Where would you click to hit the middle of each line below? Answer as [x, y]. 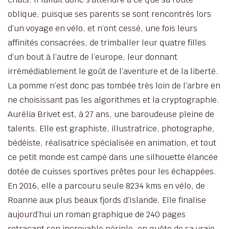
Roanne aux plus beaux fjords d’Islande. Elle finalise [107, 200]
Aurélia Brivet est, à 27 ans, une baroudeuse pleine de [111, 114]
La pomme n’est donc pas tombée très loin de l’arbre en [114, 86]
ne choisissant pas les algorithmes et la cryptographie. [113, 100]
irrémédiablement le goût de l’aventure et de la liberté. [113, 71]
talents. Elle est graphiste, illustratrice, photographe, [111, 129]
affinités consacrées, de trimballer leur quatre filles [107, 43]
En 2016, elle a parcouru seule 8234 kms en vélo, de [106, 186]
